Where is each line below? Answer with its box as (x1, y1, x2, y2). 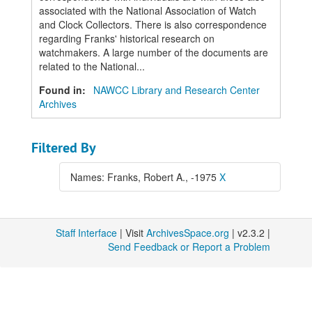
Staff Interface (56, 226, 117, 240)
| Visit (117, 226, 146, 240)
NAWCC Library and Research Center (93, 83, 260, 97)
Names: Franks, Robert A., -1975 (70, 170, 219, 184)
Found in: (39, 83, 88, 97)
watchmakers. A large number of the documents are (39, 45, 268, 59)
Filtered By (31, 139, 96, 157)
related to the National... (39, 59, 145, 73)
